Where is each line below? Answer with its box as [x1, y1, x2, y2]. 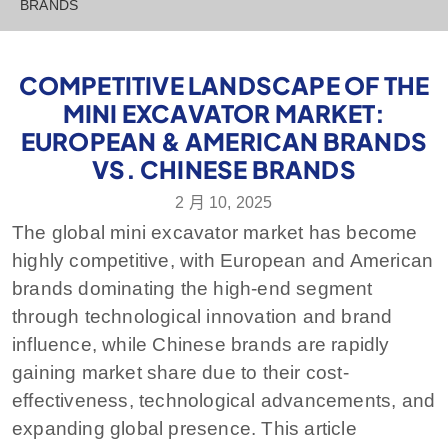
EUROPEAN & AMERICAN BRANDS [20, 125, 428, 156]
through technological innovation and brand [12, 305, 393, 327]
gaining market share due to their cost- [12, 361, 349, 383]
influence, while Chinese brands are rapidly [12, 333, 390, 355]
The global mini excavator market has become [12, 221, 418, 243]
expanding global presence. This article [12, 417, 357, 439]
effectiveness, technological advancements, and [12, 389, 436, 411]
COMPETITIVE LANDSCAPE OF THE [18, 69, 430, 100]
